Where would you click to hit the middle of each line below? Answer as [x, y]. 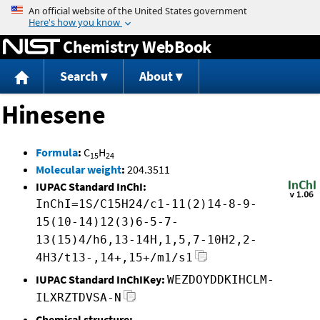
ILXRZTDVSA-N [79, 298]
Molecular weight [79, 170]
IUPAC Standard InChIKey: [100, 280]
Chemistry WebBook [137, 46]
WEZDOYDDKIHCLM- [221, 280]
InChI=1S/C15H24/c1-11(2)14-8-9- [146, 204]
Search [79, 76]
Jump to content [160, 10]
